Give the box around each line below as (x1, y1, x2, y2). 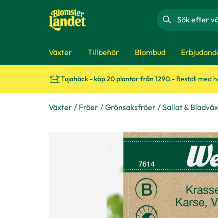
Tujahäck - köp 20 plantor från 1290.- (61, 74, 176, 83)
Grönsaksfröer (105, 102, 156, 112)
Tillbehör (88, 47, 119, 57)
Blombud (135, 47, 165, 57)
